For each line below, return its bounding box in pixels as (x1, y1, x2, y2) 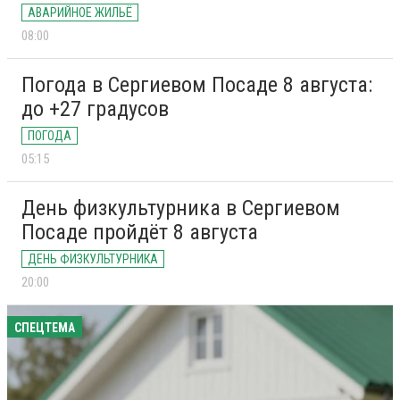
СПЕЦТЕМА (14, 321, 75, 336)
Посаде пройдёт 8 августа (21, 220, 258, 246)
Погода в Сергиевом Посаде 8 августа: (21, 72, 372, 98)
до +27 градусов (21, 96, 169, 122)
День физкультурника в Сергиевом (21, 196, 340, 221)
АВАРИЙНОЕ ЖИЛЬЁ (28, 5, 132, 21)
